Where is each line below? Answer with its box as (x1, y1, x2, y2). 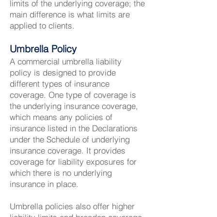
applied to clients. (10, 20, 75, 31)
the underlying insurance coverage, (10, 101, 138, 111)
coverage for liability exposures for (10, 156, 137, 167)
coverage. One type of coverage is (10, 90, 136, 100)
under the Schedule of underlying (10, 134, 130, 144)
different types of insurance (10, 78, 109, 89)
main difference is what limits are (10, 9, 130, 19)
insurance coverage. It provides (10, 145, 125, 155)
